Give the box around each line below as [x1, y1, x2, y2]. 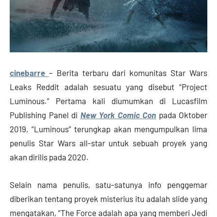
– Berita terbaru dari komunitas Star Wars [48, 67, 208, 77]
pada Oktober [156, 109, 207, 120]
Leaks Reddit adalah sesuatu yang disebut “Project [10, 81, 207, 92]
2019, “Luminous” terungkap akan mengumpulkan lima [10, 124, 207, 134]
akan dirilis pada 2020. [10, 152, 89, 162]
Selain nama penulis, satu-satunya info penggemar [10, 179, 207, 189]
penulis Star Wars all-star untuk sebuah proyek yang [10, 138, 207, 148]
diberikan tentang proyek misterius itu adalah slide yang [10, 193, 207, 203]
